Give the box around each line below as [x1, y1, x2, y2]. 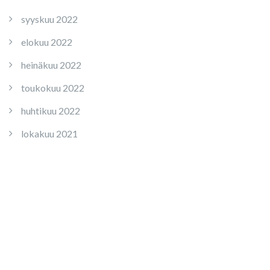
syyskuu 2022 [21, 13, 78, 25]
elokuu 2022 [21, 36, 72, 48]
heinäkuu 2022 [21, 59, 81, 71]
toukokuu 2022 [21, 82, 84, 93]
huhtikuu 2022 [21, 105, 80, 116]
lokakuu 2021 [21, 128, 78, 139]
